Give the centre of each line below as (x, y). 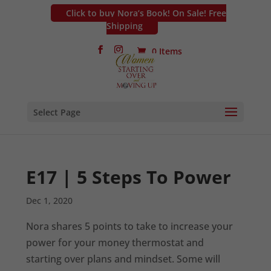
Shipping (125, 25)
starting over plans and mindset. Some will (123, 259)
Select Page (57, 113)
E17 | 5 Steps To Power (129, 177)
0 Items (167, 51)
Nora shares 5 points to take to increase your (130, 226)
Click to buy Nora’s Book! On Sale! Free (146, 13)
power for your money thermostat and (115, 243)
